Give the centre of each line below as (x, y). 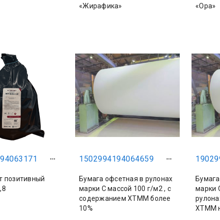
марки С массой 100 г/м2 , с (125, 189)
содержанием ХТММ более (125, 198)
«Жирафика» (101, 6)
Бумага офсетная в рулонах (126, 179)
